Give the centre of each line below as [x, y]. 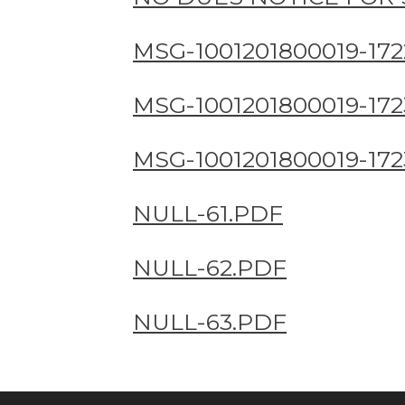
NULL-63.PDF [210, 321]
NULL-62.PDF [210, 267]
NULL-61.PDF [208, 213]
